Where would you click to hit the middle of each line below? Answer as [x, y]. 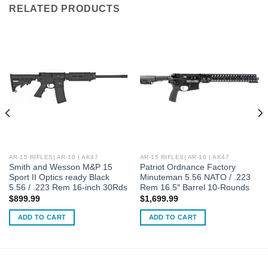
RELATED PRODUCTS [65, 8]
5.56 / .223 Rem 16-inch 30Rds [68, 188]
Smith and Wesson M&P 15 [60, 167]
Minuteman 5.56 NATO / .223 [195, 178]
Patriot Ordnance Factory [188, 167]
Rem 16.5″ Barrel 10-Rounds [194, 188]
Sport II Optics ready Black [59, 178]
